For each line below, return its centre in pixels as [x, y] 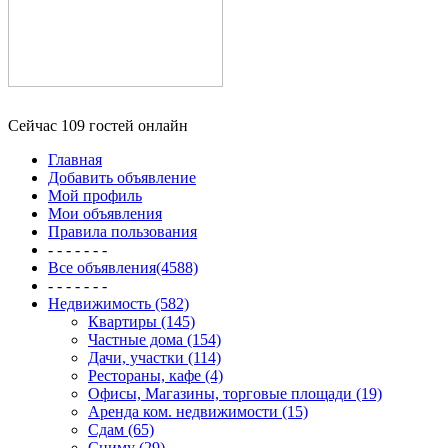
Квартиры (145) [141, 321]
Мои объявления [105, 213]
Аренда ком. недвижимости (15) [198, 411]
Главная [75, 159]
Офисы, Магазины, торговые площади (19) [235, 393]
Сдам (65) [121, 429]
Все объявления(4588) [123, 267]
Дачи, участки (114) [154, 357]
